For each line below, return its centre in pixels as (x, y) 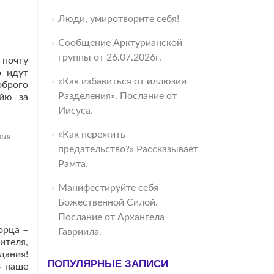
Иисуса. (75, 111)
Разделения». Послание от (117, 96)
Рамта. (73, 164)
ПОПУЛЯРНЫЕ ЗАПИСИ (108, 264)
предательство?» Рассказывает (128, 149)
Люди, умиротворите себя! (118, 19)
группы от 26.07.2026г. (109, 57)
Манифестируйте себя (108, 188)
